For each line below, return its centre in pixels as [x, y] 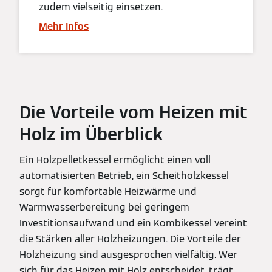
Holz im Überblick [91, 134]
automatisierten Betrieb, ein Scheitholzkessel [124, 175]
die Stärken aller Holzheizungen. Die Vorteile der [130, 239]
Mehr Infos [64, 26]
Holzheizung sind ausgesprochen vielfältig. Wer [128, 254]
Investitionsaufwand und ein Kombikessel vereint [133, 223]
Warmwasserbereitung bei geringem [104, 207]
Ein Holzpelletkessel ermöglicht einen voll [115, 160]
